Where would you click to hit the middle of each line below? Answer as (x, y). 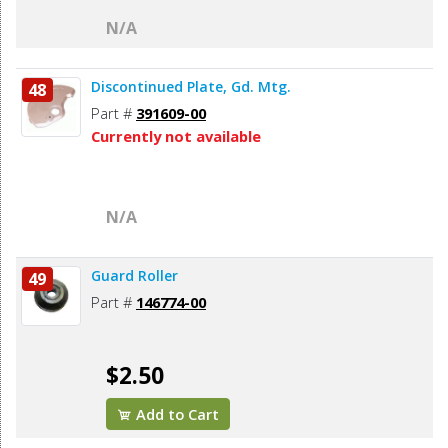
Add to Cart (176, 414)
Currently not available (176, 136)
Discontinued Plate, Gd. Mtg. (191, 87)
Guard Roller (134, 276)
